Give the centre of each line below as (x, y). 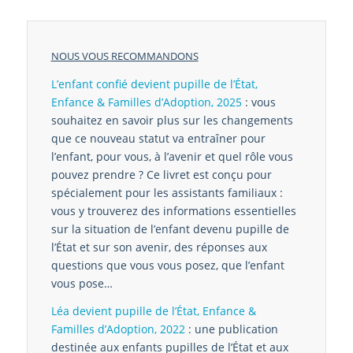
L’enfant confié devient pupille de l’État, (154, 84)
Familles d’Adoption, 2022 (118, 329)
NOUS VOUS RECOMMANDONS (124, 56)
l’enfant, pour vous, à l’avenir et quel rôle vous (172, 156)
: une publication (231, 329)
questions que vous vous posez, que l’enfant (167, 265)
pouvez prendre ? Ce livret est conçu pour (161, 174)
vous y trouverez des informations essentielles (173, 210)
